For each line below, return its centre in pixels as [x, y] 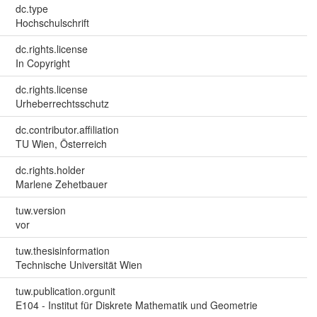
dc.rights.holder [50, 170]
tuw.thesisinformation [62, 251]
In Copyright [42, 63]
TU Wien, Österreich [61, 144]
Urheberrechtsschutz [62, 104]
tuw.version [40, 211]
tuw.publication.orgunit [65, 291]
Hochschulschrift [52, 23]
